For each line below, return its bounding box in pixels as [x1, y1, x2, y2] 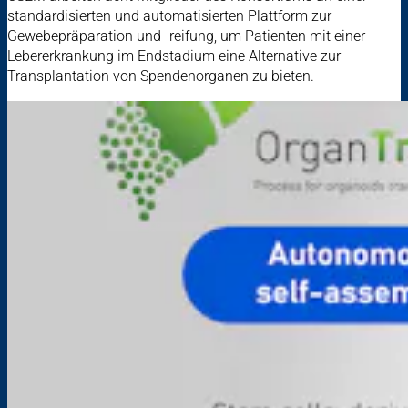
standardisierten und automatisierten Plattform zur [7, 7, 331, 25]
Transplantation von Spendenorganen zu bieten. [7, 67, 314, 86]
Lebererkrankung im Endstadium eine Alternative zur [7, 47, 341, 66]
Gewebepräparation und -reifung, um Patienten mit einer [7, 27, 365, 46]
